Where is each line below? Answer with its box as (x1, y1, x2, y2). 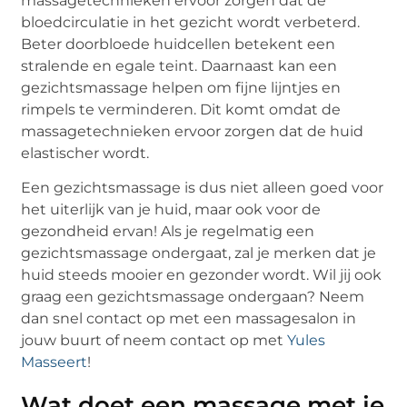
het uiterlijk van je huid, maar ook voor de (21, 200, 322, 218)
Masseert (21, 352, 88, 371)
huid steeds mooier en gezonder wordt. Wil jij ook (21, 265, 382, 283)
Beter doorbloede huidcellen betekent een (21, 35, 336, 53)
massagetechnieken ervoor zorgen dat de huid (21, 122, 364, 140)
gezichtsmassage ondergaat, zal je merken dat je (21, 243, 377, 262)
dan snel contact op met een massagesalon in (21, 309, 357, 327)
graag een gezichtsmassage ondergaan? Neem (21, 287, 365, 305)
